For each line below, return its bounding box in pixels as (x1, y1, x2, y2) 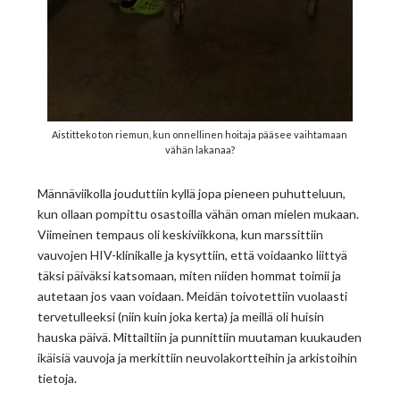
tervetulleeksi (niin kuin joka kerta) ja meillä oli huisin (37, 309, 325, 325)
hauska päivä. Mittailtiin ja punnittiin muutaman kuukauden (37, 329, 362, 346)
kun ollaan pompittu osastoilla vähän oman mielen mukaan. (37, 206, 360, 222)
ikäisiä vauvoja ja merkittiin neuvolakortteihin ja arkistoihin (37, 350, 358, 366)
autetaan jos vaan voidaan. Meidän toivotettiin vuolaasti (37, 288, 348, 304)
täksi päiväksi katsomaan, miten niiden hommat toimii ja (37, 268, 342, 284)
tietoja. (37, 371, 78, 387)
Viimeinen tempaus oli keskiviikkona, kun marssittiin (37, 227, 324, 243)
